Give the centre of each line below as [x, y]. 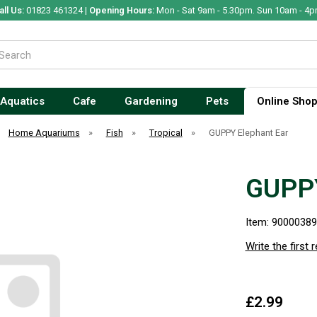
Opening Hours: [121, 10]
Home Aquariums [44, 133]
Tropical [166, 133]
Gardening [151, 101]
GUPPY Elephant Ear [248, 133]
